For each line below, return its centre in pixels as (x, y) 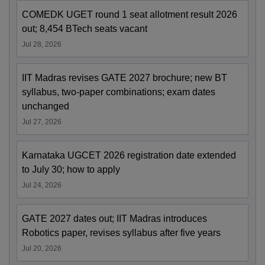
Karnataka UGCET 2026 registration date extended (129, 156)
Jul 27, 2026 (42, 122)
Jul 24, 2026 (42, 185)
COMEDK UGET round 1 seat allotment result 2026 (130, 15)
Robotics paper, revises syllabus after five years (121, 233)
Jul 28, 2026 (42, 45)
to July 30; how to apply (71, 170)
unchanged (46, 106)
